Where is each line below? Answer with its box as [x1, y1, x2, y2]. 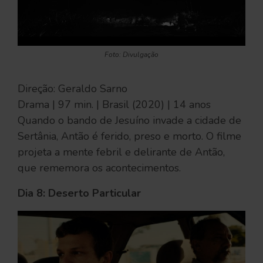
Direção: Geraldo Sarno [18, 82, 127, 96]
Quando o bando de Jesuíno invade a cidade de [18, 113, 241, 127]
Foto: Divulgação [104, 50, 159, 59]
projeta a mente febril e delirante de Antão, [18, 145, 225, 159]
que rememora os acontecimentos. [18, 161, 184, 175]
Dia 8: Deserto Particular [18, 186, 144, 200]
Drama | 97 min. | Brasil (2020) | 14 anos [18, 97, 214, 112]
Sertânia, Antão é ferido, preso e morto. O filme [18, 129, 241, 143]
